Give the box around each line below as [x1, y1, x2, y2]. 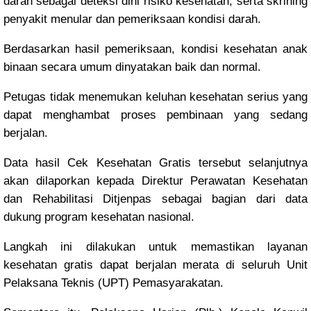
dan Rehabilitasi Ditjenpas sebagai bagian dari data [3, 192, 308, 205]
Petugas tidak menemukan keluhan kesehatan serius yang [3, 90, 308, 103]
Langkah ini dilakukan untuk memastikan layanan [3, 240, 308, 253]
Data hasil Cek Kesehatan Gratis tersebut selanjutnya [3, 156, 308, 169]
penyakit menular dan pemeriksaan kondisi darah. [3, 12, 261, 26]
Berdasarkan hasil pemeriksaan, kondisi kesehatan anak [3, 42, 308, 56]
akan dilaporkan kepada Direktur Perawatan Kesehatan [3, 174, 308, 187]
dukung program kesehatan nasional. [3, 210, 198, 224]
